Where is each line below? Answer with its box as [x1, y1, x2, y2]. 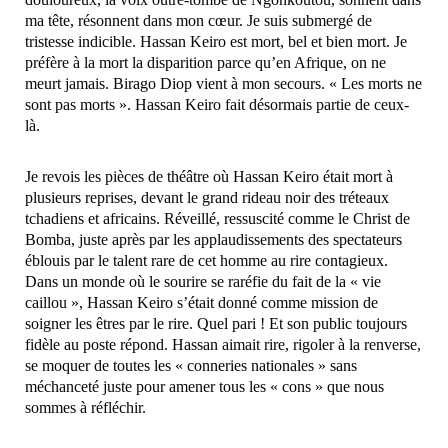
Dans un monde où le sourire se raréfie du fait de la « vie [25, 272, 381, 290]
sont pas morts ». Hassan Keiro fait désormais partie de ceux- [25, 95, 409, 113]
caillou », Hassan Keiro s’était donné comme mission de [25, 293, 378, 311]
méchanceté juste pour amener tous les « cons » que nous [25, 377, 384, 395]
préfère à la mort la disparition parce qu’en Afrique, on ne [25, 53, 386, 71]
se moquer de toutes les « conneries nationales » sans [25, 356, 357, 374]
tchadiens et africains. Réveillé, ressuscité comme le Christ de [25, 209, 410, 227]
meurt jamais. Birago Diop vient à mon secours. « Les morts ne [25, 74, 422, 92]
